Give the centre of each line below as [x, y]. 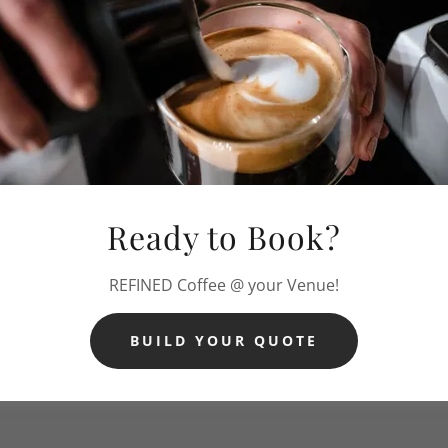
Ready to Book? [224, 236]
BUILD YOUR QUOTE [224, 341]
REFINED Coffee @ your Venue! [224, 284]
